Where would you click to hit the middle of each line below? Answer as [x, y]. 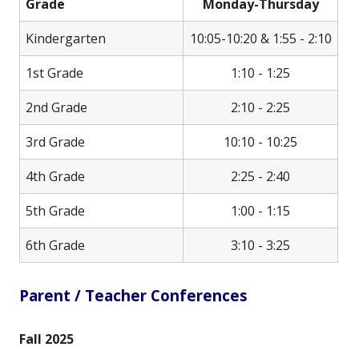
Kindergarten [66, 38]
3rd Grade [55, 141]
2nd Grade [56, 107]
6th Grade [55, 245]
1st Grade [54, 73]
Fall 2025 [46, 339]
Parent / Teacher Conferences [133, 295]
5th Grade [55, 210]
